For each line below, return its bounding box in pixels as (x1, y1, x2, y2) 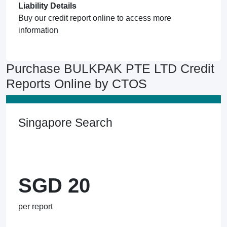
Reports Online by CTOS (6, 77, 147, 91)
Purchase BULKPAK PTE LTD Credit (6, 61, 214, 75)
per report (18, 202, 53, 211)
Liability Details (18, 2, 77, 10)
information (18, 26, 58, 34)
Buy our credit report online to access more (18, 14, 171, 22)
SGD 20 (18, 174, 90, 197)
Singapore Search (18, 116, 112, 129)
